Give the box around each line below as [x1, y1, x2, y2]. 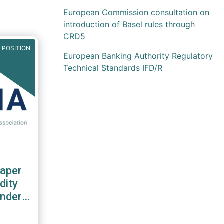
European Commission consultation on [63, 7, 209, 17]
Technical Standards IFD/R [63, 63, 162, 73]
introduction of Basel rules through [63, 19, 195, 29]
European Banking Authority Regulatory [63, 51, 213, 61]
